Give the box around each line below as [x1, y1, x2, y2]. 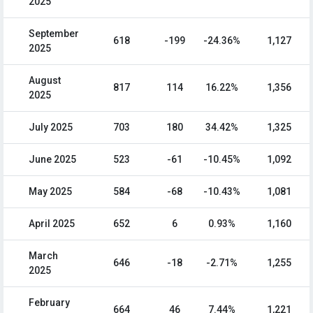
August [29, 75, 61, 87]
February [29, 297, 70, 309]
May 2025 [29, 186, 72, 198]
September [29, 28, 79, 40]
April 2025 [29, 218, 75, 230]
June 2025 [29, 154, 76, 166]
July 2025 [29, 122, 73, 133]
